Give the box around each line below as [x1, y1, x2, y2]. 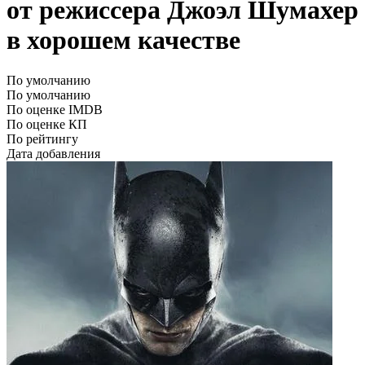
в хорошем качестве [7, 25, 240, 55]
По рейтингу [7, 131, 78, 146]
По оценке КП [7, 117, 87, 131]
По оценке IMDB [7, 102, 103, 117]
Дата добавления [7, 146, 100, 161]
